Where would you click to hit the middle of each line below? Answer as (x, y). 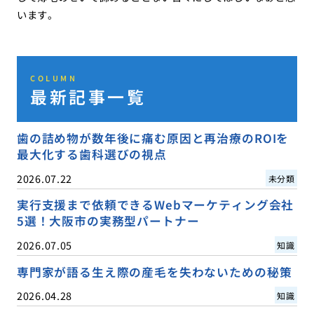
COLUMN (54, 78)
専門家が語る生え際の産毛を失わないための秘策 (154, 272)
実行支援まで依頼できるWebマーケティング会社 (155, 205)
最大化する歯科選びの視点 (91, 155)
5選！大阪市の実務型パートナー (108, 221)
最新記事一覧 (88, 97)
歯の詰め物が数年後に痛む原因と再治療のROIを (153, 138)
